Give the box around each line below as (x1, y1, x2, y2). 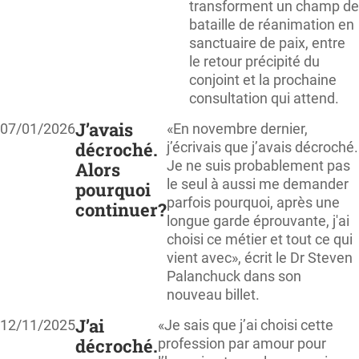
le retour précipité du (189, 53, 320, 71)
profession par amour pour (158, 335, 326, 353)
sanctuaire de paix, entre (189, 34, 345, 52)
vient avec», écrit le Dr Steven (167, 249, 353, 267)
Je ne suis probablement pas (167, 157, 350, 175)
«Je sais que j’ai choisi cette (158, 317, 333, 334)
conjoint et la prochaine (189, 71, 337, 89)
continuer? (75, 198, 167, 222)
